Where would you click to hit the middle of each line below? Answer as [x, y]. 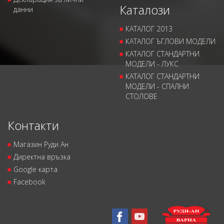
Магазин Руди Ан [41, 144]
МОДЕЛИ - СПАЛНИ [157, 86]
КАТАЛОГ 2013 [149, 29]
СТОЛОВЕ [141, 96]
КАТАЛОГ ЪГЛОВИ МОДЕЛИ [170, 41]
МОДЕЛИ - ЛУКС [152, 64]
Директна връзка [42, 157]
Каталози [145, 10]
